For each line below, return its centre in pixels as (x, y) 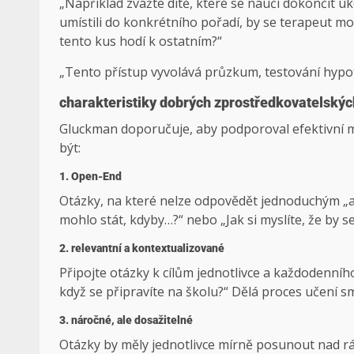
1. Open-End (90, 177)
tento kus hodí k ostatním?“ (141, 41)
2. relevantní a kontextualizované (142, 249)
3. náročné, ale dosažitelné (126, 320)
